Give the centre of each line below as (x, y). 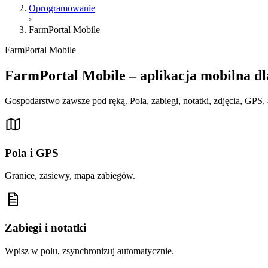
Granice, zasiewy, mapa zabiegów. (70, 176)
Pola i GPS (32, 153)
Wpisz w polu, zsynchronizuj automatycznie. (89, 251)
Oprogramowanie (62, 8)
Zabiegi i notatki (45, 227)
